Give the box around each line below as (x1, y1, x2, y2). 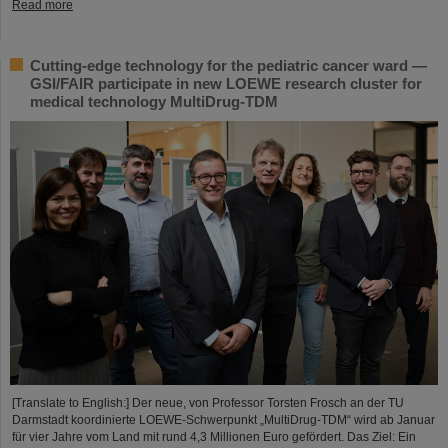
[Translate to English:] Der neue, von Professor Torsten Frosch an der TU (12, 396, 404, 410)
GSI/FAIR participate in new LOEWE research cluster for (30, 75, 422, 93)
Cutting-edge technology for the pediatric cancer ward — (30, 57, 427, 75)
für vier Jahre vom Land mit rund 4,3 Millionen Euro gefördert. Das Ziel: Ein (12, 430, 416, 444)
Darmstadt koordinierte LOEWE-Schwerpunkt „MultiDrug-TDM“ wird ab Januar (12, 413, 435, 427)
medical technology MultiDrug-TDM (30, 93, 278, 111)
